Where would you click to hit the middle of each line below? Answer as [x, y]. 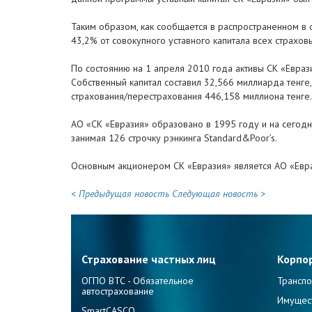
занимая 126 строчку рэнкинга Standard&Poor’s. [174, 138]
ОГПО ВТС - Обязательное [138, 280]
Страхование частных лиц [149, 259]
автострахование [118, 291]
